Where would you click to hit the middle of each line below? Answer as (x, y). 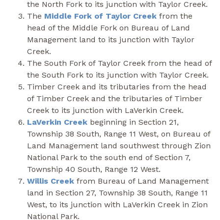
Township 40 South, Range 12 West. (94, 169)
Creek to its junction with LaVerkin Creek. (105, 110)
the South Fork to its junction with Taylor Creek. (118, 75)
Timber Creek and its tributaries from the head (117, 86)
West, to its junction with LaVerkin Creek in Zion (117, 204)
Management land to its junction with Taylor (111, 39)
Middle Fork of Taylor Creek (100, 16)
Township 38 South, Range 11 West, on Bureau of (119, 134)
